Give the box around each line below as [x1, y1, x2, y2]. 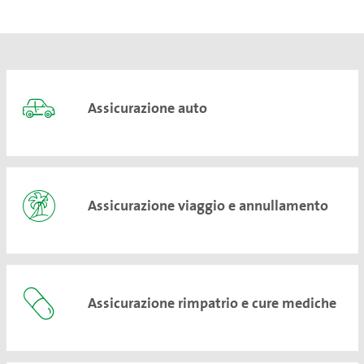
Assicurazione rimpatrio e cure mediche [87, 290, 336, 314]
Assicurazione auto [87, 95, 207, 119]
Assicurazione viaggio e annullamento [87, 193, 328, 217]
